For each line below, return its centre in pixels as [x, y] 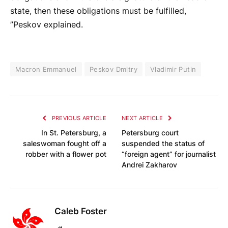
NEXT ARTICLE [143, 118]
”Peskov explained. [47, 25]
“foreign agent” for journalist [169, 154]
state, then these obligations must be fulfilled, [98, 11]
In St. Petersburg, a [74, 132]
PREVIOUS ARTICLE [78, 118]
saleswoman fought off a [65, 143]
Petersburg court [150, 132]
